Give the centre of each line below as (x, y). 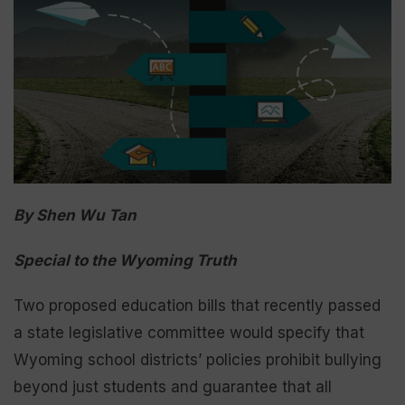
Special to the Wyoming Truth (125, 260)
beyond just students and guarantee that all (173, 386)
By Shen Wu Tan (75, 215)
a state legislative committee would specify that (189, 332)
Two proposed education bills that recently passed (197, 305)
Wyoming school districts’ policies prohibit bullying (198, 359)
